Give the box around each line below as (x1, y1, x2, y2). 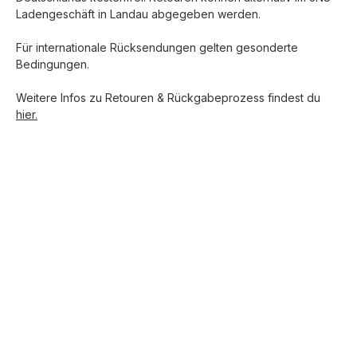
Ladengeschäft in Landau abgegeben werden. (16, 7, 261, 21)
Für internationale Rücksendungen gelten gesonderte (16, 41, 298, 54)
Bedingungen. (16, 57, 89, 71)
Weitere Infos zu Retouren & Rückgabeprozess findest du (16, 91, 320, 104)
